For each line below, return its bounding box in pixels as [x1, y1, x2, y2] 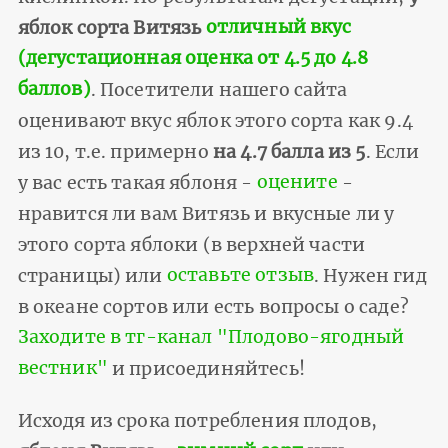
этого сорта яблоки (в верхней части [17, 233, 366, 256]
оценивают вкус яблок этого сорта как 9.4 [17, 109, 413, 132]
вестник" [17, 357, 108, 380]
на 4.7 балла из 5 [208, 140, 366, 163]
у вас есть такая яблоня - [17, 171, 257, 194]
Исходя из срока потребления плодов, [17, 409, 378, 432]
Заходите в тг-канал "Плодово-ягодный [17, 326, 405, 349]
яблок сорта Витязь [17, 16, 206, 39]
